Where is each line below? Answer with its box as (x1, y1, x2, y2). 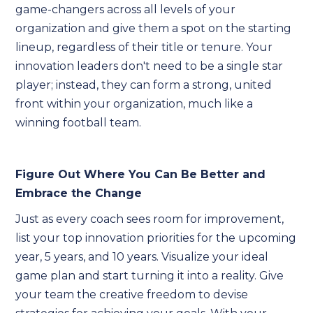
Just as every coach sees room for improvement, (15, 212, 284, 226)
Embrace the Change (15, 187, 143, 200)
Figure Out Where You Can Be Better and (15, 168, 266, 181)
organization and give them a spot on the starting (15, 22, 292, 35)
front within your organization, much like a (15, 97, 254, 110)
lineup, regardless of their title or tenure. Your (15, 41, 273, 54)
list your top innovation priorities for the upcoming (15, 231, 297, 245)
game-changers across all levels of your (15, 3, 236, 16)
